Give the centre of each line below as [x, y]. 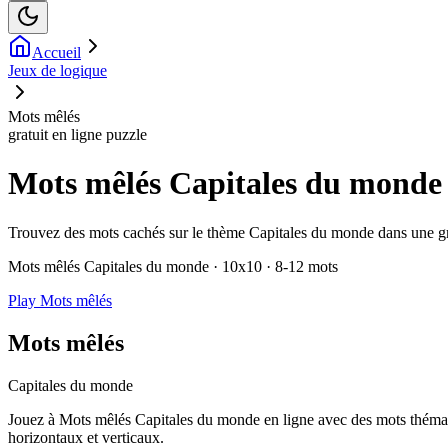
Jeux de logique [57, 70]
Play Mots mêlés [60, 300]
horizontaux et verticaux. [86, 437]
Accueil [56, 52]
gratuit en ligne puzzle [77, 134]
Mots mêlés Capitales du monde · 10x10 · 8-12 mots [173, 266]
